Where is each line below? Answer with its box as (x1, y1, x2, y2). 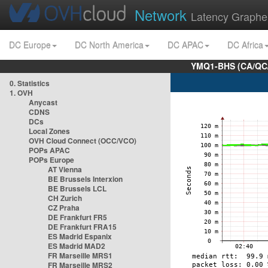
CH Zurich (48, 193, 82, 203)
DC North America (75, 39, 144, 51)
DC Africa (227, 39, 263, 51)
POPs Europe (29, 154, 74, 165)
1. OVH (10, 87, 33, 98)
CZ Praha (48, 202, 80, 213)
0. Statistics (10, 78, 50, 89)
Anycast (29, 97, 57, 108)
